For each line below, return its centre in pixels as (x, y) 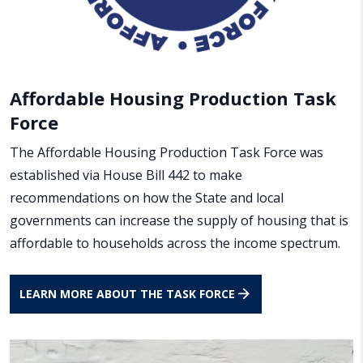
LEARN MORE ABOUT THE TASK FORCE (127, 293)
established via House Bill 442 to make (126, 175)
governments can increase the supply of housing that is (179, 220)
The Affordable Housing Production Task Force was (167, 152)
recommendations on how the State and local (147, 197)
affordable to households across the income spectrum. (175, 243)
